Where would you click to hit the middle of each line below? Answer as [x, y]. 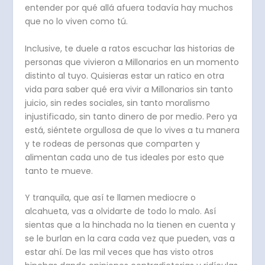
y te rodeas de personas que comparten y [113, 143]
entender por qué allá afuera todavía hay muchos [129, 8]
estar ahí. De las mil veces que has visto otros [119, 252]
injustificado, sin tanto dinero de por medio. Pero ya [131, 116]
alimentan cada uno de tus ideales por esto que [125, 157]
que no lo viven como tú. [77, 22]
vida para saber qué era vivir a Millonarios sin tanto [129, 89]
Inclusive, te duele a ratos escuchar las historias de [130, 48]
